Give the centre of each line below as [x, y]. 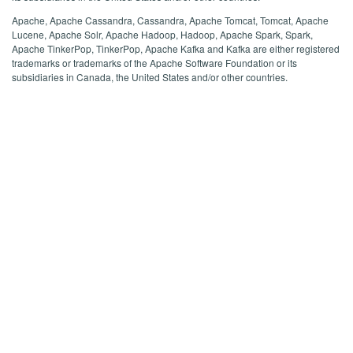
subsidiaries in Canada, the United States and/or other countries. [150, 76]
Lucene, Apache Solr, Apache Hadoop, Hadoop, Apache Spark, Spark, [162, 34]
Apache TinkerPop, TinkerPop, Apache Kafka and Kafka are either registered [176, 48]
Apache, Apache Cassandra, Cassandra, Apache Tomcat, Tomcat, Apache [170, 20]
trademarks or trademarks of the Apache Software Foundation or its [154, 62]
